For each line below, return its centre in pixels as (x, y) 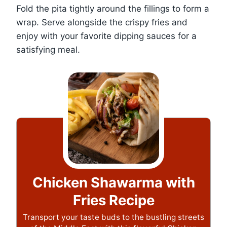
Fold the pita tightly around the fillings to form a (113, 9)
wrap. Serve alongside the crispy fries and (102, 23)
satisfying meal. (48, 50)
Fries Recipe (113, 200)
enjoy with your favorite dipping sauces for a (106, 36)
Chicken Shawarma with (113, 183)
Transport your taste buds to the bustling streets (113, 217)
